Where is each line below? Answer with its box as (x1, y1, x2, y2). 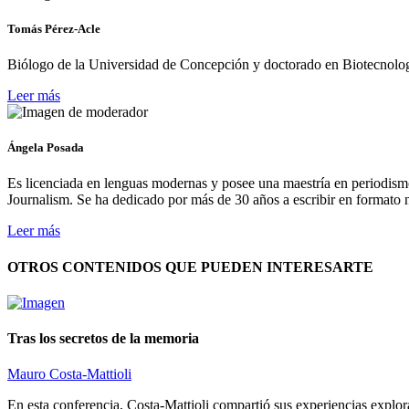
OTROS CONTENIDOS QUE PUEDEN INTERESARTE (7, 258, 373, 275)
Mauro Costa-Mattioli (7, 366, 131, 383)
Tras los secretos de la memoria (7, 330, 199, 347)
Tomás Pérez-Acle (7, 21, 100, 36)
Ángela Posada (7, 141, 84, 155)
